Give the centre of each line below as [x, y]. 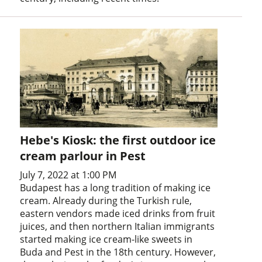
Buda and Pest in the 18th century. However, [118, 252]
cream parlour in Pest [83, 156]
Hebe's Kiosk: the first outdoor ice [118, 140]
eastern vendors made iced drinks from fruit [118, 214]
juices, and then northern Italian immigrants [118, 227]
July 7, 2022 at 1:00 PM [68, 175]
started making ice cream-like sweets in [106, 239]
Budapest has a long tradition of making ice [116, 188]
